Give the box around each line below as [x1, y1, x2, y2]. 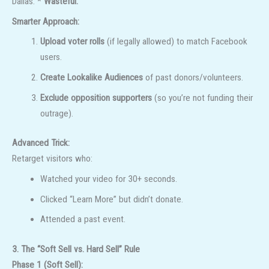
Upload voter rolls [40, 36, 104, 47]
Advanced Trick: [12, 138, 70, 149]
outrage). [40, 107, 73, 119]
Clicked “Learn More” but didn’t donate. [40, 193, 183, 205]
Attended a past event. [40, 214, 125, 225]
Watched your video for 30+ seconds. [40, 173, 177, 184]
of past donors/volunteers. [142, 72, 243, 83]
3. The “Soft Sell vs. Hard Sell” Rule [12, 243, 140, 255]
